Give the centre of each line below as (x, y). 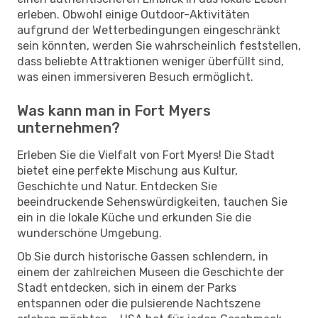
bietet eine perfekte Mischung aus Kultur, (127, 170)
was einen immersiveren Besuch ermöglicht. (135, 77)
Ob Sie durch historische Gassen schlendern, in (143, 256)
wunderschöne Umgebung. (89, 233)
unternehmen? (68, 127)
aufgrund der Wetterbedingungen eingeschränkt (149, 30)
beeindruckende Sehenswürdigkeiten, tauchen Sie (152, 202)
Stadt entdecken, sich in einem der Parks (127, 287)
